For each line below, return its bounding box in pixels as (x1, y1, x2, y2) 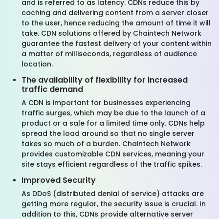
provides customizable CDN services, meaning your (22, 149, 204, 159)
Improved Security (22, 175, 96, 186)
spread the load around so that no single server (22, 129, 195, 138)
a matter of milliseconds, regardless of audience (22, 49, 197, 59)
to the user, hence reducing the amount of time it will (22, 18, 211, 28)
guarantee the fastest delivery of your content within (22, 39, 212, 48)
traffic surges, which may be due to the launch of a (22, 108, 205, 118)
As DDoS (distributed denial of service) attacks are (22, 189, 204, 198)
